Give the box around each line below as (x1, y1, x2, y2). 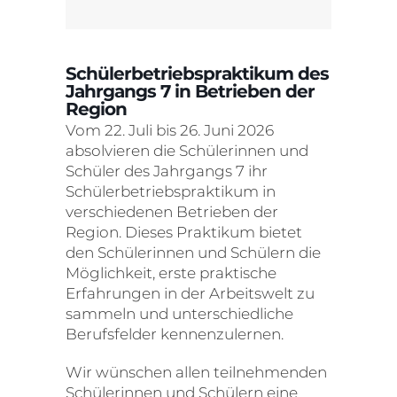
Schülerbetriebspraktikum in (66, 182, 276, 200)
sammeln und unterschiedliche (66, 304, 293, 323)
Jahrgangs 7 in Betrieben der (66, 80, 315, 102)
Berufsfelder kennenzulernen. (66, 324, 284, 343)
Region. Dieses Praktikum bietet (66, 222, 302, 241)
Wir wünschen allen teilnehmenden (66, 362, 327, 381)
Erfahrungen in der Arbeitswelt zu (66, 284, 315, 302)
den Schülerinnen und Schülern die (66, 243, 321, 261)
